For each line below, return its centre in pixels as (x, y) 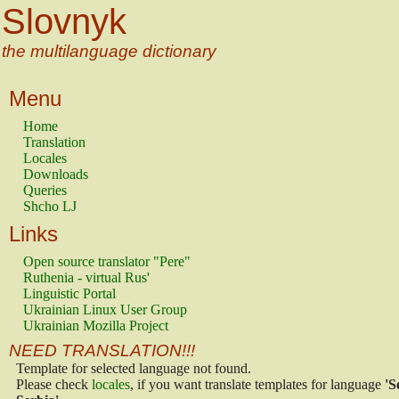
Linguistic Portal (69, 293)
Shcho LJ (50, 206)
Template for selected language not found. (134, 368)
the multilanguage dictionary (109, 51)
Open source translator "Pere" (107, 261)
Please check (54, 384)
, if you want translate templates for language (257, 384)
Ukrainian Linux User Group (105, 309)
